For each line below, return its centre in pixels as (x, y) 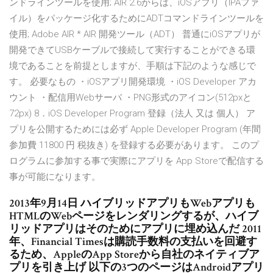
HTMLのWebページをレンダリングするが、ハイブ (134, 216)
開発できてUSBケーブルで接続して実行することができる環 (132, 50)
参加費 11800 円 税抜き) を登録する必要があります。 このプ (134, 145)
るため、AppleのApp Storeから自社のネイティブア (134, 255)
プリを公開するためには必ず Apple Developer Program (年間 (135, 129)
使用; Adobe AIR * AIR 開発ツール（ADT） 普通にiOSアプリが (135, 34)
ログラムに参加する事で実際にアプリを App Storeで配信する (136, 161)
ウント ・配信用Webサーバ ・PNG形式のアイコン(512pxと (130, 98)
